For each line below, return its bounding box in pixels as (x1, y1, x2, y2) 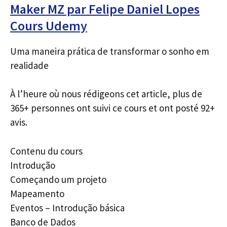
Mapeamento (10, 187, 64, 200)
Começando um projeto (10, 173, 106, 185)
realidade (10, 59, 49, 71)
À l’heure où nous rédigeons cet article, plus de (10, 88, 202, 100)
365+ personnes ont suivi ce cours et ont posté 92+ (10, 102, 215, 114)
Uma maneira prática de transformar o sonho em (10, 45, 209, 57)
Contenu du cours (10, 144, 83, 157)
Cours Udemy (10, 17, 87, 34)
